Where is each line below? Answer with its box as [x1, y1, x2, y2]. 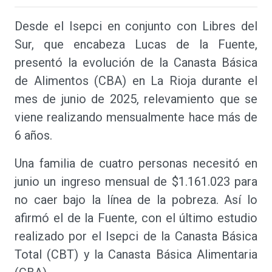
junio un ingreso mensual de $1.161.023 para [15, 174, 257, 189]
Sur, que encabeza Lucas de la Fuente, [15, 37, 257, 52]
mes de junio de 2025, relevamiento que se [15, 92, 257, 106]
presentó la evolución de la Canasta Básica [15, 55, 257, 70]
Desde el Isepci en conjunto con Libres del [15, 19, 257, 33]
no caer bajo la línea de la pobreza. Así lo [15, 192, 257, 207]
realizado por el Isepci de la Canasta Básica [15, 229, 257, 243]
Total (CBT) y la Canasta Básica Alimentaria [15, 247, 257, 262]
